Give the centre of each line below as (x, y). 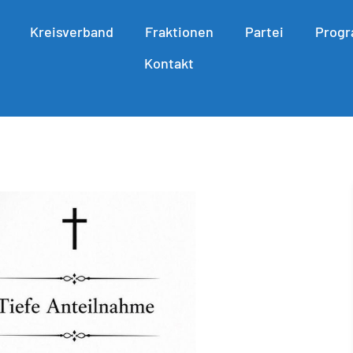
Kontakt (169, 63)
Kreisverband (72, 32)
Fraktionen (180, 32)
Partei (265, 32)
